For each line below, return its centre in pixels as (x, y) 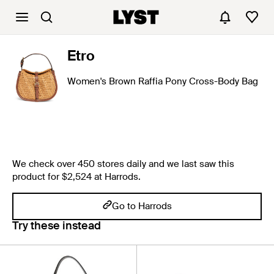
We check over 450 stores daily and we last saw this (123, 164)
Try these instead (57, 226)
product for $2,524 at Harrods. (76, 177)
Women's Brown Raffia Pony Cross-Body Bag (163, 81)
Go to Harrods (142, 206)
